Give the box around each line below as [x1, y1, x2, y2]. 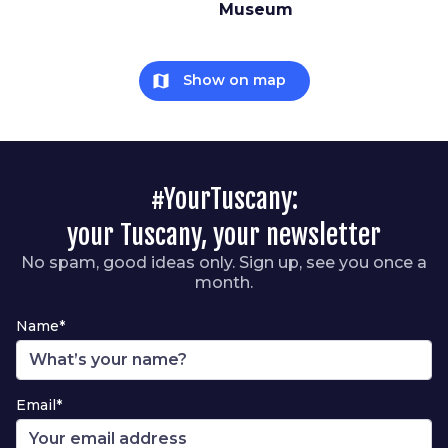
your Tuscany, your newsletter [67, 218, 381, 251]
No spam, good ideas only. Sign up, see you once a [21, 252, 427, 272]
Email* [16, 395, 62, 414]
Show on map [182, 71, 286, 90]
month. [195, 272, 253, 292]
